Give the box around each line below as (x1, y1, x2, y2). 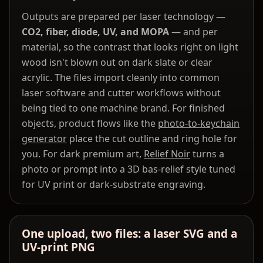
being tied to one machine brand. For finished (22, 102, 225, 115)
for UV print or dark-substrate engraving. (22, 178, 205, 191)
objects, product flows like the (22, 117, 158, 130)
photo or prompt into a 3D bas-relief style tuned (22, 163, 235, 176)
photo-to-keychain (158, 117, 240, 130)
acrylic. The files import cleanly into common (22, 71, 220, 85)
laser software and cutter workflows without (22, 86, 221, 100)
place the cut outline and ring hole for (67, 132, 237, 146)
